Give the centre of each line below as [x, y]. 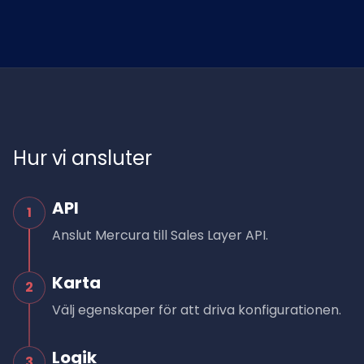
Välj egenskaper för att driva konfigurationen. [197, 310]
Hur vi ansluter [82, 158]
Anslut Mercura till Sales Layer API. [160, 235]
